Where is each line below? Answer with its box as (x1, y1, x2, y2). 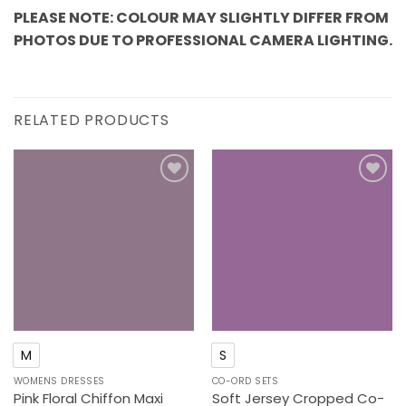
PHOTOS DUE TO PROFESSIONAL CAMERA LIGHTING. (14, 29, 392, 51)
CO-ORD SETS (211, 373, 279, 388)
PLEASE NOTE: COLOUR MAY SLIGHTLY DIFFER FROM (14, 6, 389, 28)
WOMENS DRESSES (13, 373, 105, 388)
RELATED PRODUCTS (14, 110, 169, 131)
